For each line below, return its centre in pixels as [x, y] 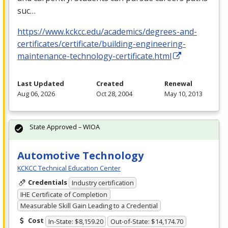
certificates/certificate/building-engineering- [102, 44]
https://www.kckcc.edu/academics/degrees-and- [107, 31]
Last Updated [41, 83]
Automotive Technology [80, 155]
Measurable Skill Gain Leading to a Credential [89, 206]
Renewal [178, 83]
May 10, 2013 [183, 93]
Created [110, 83]
